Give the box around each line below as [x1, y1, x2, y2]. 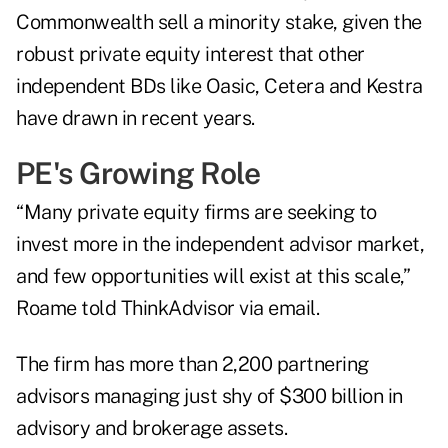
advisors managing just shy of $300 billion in [16, 384, 403, 409]
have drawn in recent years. [16, 106, 255, 131]
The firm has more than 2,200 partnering [16, 352, 369, 377]
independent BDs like [16, 74, 206, 99]
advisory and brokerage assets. [16, 416, 287, 441]
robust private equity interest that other [16, 42, 365, 67]
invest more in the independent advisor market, [16, 232, 424, 257]
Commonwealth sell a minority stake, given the [16, 10, 422, 35]
